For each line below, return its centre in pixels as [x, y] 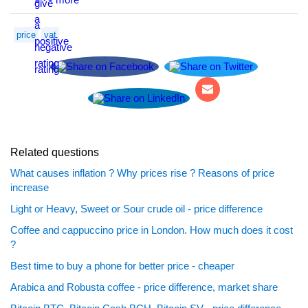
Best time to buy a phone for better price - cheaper [122, 266]
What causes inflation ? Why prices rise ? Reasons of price [142, 173]
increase [30, 187]
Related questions [55, 152]
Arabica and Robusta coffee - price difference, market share [144, 287]
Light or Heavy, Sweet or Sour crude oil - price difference [136, 209]
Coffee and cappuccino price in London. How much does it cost [152, 230]
